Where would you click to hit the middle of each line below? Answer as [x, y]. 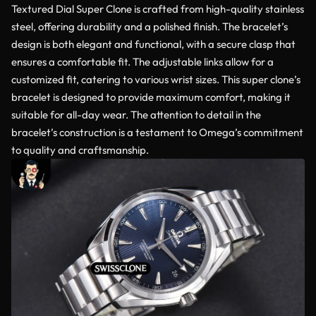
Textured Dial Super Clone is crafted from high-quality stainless [158, 9]
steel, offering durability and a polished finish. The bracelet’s [150, 27]
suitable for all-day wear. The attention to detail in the [136, 115]
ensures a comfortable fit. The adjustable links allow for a [142, 62]
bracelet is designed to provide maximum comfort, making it [151, 97]
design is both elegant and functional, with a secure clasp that [153, 44]
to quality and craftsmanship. [80, 150]
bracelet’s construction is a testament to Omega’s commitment [157, 133]
